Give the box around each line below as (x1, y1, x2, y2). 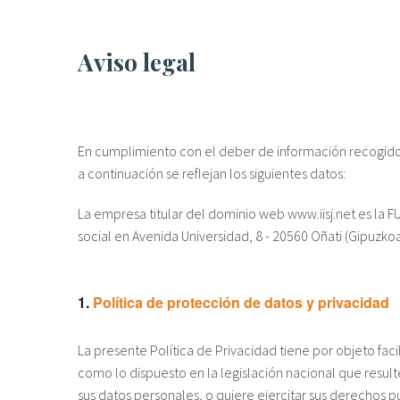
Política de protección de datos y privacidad (93, 292, 389, 313)
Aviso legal (94, 45, 196, 78)
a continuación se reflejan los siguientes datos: (78, 164, 346, 183)
